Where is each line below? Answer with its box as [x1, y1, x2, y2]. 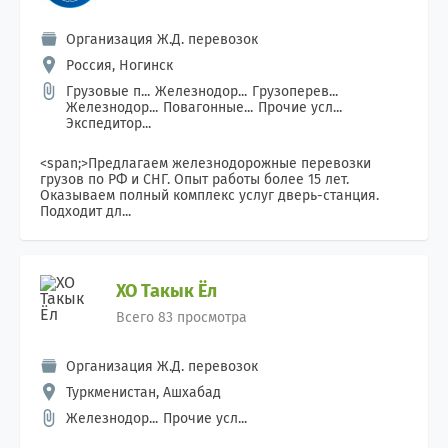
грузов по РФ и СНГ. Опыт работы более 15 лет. [40, 171, 349, 188]
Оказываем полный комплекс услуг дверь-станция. [40, 187, 379, 204]
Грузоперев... [252, 83, 338, 100]
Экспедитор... [66, 115, 151, 132]
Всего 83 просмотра [116, 309, 247, 326]
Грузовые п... [66, 83, 150, 100]
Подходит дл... [40, 203, 131, 220]
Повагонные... [163, 99, 253, 116]
